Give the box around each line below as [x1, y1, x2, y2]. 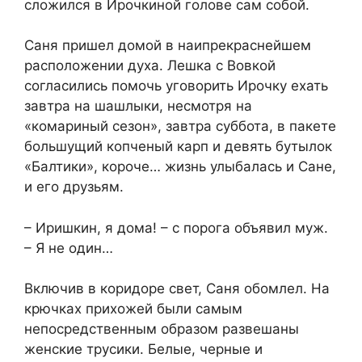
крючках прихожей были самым [24, 301, 242, 318]
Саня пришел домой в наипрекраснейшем [24, 37, 311, 54]
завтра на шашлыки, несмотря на [24, 98, 252, 115]
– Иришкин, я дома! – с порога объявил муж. [24, 219, 328, 236]
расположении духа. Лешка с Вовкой [24, 57, 276, 74]
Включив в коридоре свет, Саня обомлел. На [24, 280, 330, 297]
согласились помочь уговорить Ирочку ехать [24, 78, 328, 95]
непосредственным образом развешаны [24, 321, 299, 338]
